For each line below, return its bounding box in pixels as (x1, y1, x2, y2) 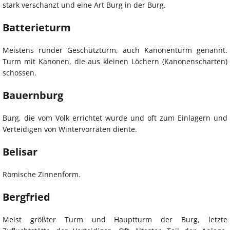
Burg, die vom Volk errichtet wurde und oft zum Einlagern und (3, 112, 227, 123)
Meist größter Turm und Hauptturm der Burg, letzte (3, 214, 227, 224)
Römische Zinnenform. (3, 169, 81, 179)
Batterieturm (3, 20, 71, 34)
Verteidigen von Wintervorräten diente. (3, 124, 137, 134)
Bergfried (3, 189, 50, 204)
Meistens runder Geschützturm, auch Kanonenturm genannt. (3, 45, 227, 55)
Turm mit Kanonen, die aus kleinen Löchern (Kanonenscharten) (3, 56, 227, 66)
